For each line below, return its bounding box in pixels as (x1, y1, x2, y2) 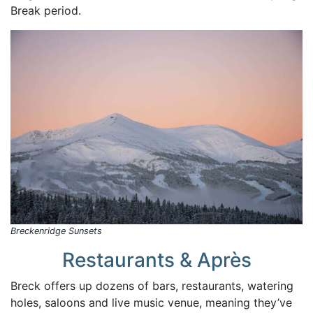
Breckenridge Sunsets (10, 226, 102, 237)
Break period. (10, 3, 81, 17)
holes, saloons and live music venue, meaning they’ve (10, 296, 292, 310)
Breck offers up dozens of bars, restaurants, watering (10, 279, 293, 293)
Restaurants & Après (61, 248, 252, 272)
